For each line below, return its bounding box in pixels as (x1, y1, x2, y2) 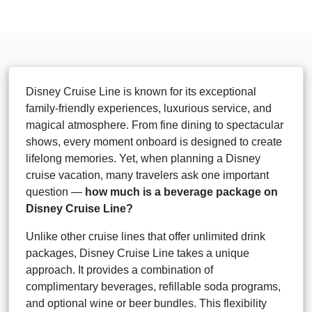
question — (26, 185, 85, 198)
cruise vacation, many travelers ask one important (26, 169, 269, 181)
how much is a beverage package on (85, 185, 278, 198)
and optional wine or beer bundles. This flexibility (26, 297, 267, 309)
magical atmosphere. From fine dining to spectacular (26, 118, 283, 131)
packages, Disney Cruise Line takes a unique (26, 247, 249, 259)
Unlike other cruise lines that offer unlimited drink (26, 230, 265, 242)
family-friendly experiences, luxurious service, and (26, 102, 272, 114)
